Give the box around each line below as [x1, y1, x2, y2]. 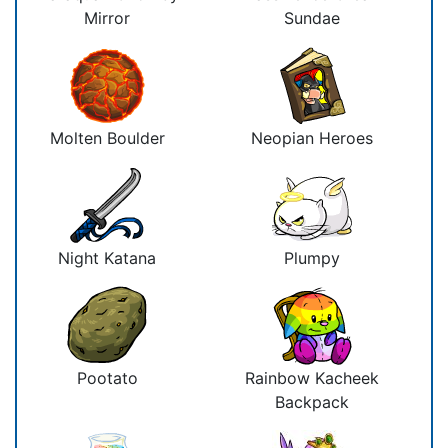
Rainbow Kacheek [245, 367, 379, 388]
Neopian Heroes [251, 127, 373, 148]
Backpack [275, 391, 349, 412]
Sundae [284, 7, 340, 28]
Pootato [76, 367, 138, 388]
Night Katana [58, 247, 156, 268]
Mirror [84, 7, 130, 28]
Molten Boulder [49, 127, 165, 148]
